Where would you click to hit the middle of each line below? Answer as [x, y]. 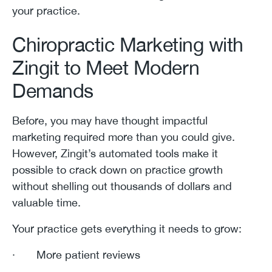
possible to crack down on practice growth [117, 169]
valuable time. [46, 202]
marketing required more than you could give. [124, 137]
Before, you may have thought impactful [110, 120]
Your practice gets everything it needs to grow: [127, 228]
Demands [53, 90]
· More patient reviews [76, 254]
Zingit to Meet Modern [106, 67]
